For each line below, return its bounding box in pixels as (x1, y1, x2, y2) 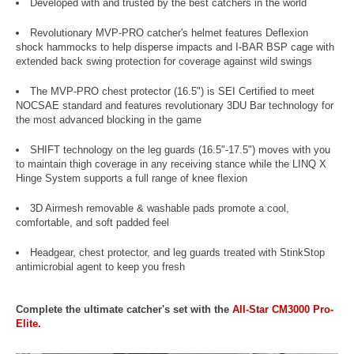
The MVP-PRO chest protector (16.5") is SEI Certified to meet (30, 85, 314, 97)
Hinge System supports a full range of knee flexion (16, 171, 247, 184)
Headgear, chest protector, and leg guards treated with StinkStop (30, 246, 325, 258)
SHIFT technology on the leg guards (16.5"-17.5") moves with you (30, 143, 330, 156)
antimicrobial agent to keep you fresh (16, 260, 185, 273)
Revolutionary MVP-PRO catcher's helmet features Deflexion (30, 26, 308, 39)
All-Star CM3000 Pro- (232, 303, 333, 315)
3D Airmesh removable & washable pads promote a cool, (30, 201, 289, 214)
